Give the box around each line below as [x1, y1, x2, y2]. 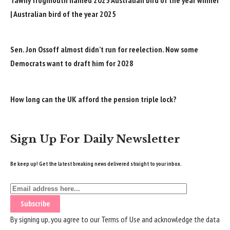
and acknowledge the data [140, 214, 220, 224]
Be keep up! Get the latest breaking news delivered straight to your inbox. [10, 160, 182, 167]
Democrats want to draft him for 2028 [10, 58, 133, 69]
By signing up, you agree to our [10, 214, 101, 224]
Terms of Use [101, 214, 140, 224]
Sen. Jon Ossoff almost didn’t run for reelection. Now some [10, 44, 198, 55]
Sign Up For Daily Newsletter [10, 132, 180, 146]
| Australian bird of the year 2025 [10, 8, 116, 19]
